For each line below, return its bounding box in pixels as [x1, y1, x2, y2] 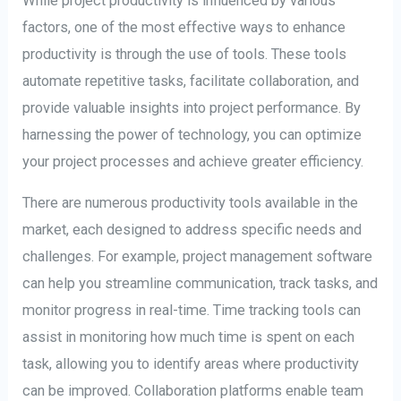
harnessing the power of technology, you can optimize [22, 126, 363, 144]
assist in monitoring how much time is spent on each [22, 328, 355, 346]
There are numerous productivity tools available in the [22, 194, 359, 212]
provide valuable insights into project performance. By [22, 99, 362, 117]
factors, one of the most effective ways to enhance [22, 19, 346, 37]
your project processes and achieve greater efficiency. [22, 153, 364, 171]
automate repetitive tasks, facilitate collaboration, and [22, 73, 360, 90]
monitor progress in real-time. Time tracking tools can [22, 302, 362, 320]
